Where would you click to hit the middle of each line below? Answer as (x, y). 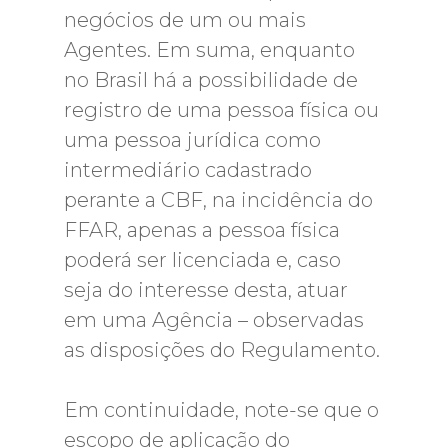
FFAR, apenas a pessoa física (202, 230)
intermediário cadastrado (188, 170)
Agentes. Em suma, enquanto (209, 50)
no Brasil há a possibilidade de (211, 80)
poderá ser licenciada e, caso (202, 260)
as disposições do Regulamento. (222, 350)
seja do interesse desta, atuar (206, 290)
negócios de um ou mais (185, 20)
